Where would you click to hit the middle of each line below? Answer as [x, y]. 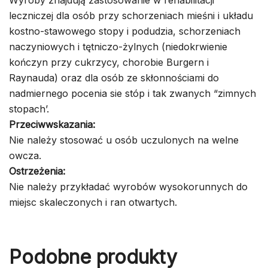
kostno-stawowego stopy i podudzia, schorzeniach [125, 31]
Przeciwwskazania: [52, 124]
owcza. [25, 155]
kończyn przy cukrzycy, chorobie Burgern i [109, 62]
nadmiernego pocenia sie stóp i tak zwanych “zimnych [133, 93]
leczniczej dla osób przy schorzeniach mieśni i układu [131, 15]
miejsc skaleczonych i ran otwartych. [93, 202]
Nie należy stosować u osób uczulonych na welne [124, 140]
